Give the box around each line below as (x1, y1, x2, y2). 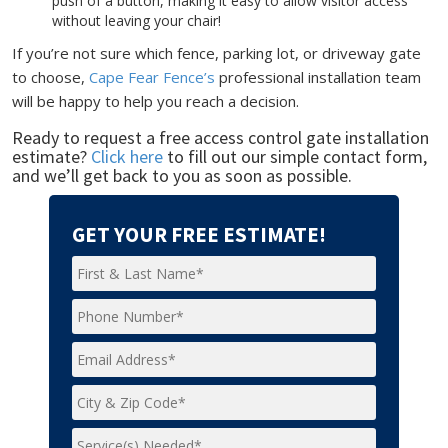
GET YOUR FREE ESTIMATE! (72, 221, 326, 248)
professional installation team (214, 67, 421, 87)
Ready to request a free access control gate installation (11, 126, 429, 149)
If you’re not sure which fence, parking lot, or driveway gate (11, 43, 421, 63)
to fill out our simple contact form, (162, 145, 427, 168)
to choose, (11, 67, 89, 87)
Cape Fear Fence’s (88, 67, 215, 87)
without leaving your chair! (51, 11, 221, 30)
